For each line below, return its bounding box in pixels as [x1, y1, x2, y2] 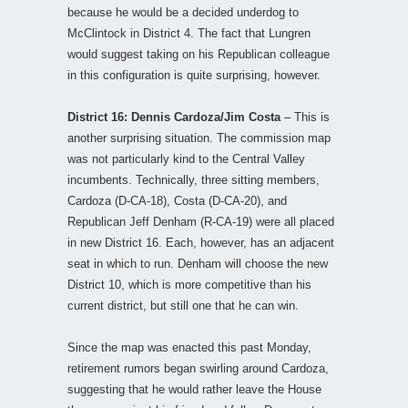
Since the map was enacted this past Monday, [67, 340, 311, 354]
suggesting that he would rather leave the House [67, 382, 321, 396]
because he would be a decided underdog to [67, 5, 299, 19]
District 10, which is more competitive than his [67, 277, 311, 291]
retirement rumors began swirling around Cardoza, [67, 361, 329, 375]
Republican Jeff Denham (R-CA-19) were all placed [67, 214, 334, 229]
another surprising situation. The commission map [67, 130, 331, 145]
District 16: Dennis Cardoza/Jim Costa [67, 109, 280, 124]
